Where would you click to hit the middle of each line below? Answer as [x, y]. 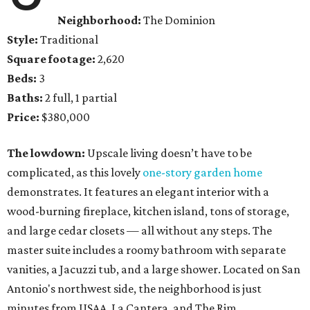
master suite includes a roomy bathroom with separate [146, 250]
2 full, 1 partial [80, 98]
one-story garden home [202, 173]
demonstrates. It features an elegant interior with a [138, 192]
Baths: [25, 98]
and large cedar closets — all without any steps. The [139, 231]
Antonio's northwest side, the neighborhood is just [134, 289]
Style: [24, 40]
